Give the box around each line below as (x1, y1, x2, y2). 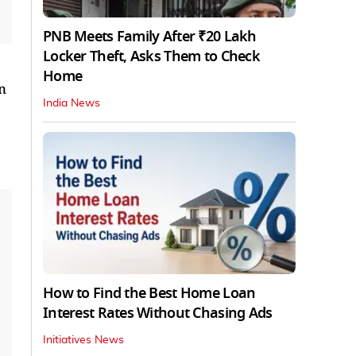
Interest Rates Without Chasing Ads (43, 302, 273, 323)
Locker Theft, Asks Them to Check (43, 45, 260, 67)
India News (43, 97, 100, 109)
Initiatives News (43, 334, 124, 346)
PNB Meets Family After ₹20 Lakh (43, 25, 257, 47)
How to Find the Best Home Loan (43, 282, 256, 304)
